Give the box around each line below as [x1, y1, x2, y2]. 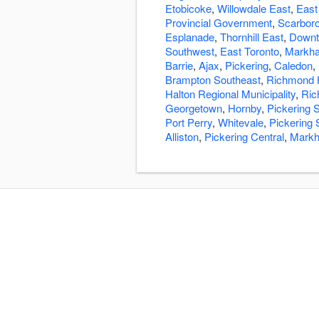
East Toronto [220, 43, 279, 59]
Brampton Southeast [165, 72, 261, 88]
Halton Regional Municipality [165, 86, 296, 102]
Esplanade [165, 29, 214, 45]
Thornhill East [220, 29, 283, 45]
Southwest [165, 43, 214, 59]
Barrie [165, 58, 193, 73]
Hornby [228, 100, 261, 116]
